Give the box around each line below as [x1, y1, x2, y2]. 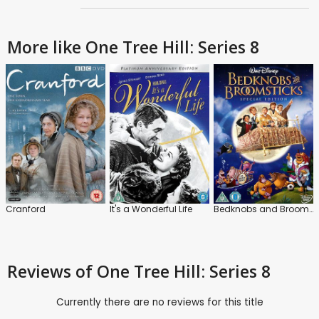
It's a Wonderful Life [110, 202, 192, 215]
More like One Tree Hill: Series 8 [7, 35, 259, 58]
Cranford [6, 202, 46, 215]
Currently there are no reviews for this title [56, 295, 263, 309]
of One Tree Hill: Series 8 [75, 259, 271, 283]
